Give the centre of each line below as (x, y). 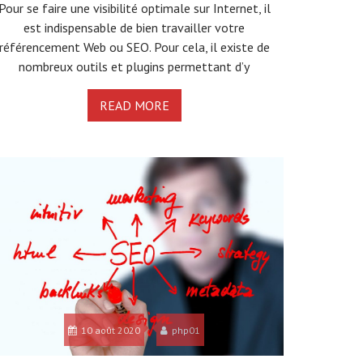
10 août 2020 (111, 330)
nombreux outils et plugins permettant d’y (135, 66)
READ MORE (134, 105)
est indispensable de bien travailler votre (135, 27)
